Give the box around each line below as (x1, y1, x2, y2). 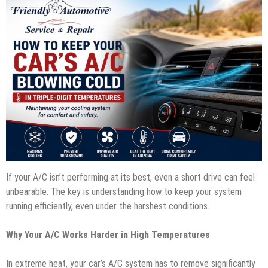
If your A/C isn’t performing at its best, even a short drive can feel (6, 171, 255, 183)
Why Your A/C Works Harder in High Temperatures (6, 229, 210, 240)
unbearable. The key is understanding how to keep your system (6, 185, 242, 197)
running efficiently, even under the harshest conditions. (6, 200, 209, 212)
